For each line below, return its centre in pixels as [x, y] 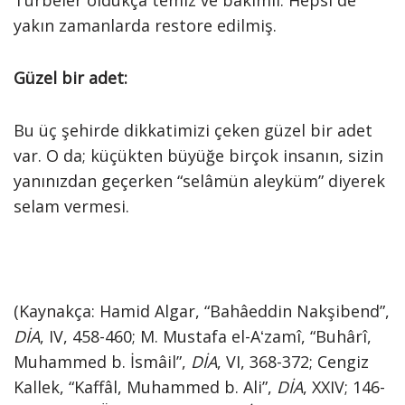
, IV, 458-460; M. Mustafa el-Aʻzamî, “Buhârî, [206, 336]
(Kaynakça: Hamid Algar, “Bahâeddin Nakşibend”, [202, 311]
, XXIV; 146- [344, 387]
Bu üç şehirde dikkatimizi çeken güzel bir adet [193, 130]
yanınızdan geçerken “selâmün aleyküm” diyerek [199, 181]
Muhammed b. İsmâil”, [102, 362]
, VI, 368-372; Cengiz [293, 362]
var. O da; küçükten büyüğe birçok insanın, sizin [198, 155]
